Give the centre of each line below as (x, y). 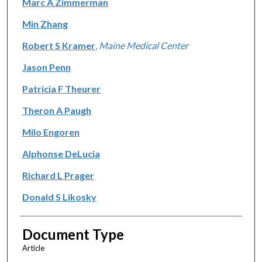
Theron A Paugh (56, 110)
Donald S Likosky (59, 196)
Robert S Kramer (58, 45)
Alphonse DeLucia (61, 153)
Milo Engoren (51, 132)
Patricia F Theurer (61, 88)
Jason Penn (46, 67)
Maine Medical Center (143, 45)
